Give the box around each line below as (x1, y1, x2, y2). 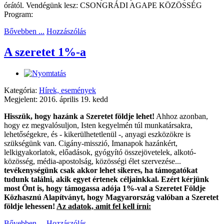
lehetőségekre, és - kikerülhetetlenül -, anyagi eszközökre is (4, 130, 190, 139)
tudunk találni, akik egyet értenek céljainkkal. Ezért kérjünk (4, 175, 209, 184)
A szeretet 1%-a (4, 45, 86, 59)
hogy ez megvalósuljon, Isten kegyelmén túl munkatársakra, (4, 121, 192, 130)
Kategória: (4, 86, 39, 95)
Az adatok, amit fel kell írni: (56, 202, 151, 211)
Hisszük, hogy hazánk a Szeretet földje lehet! (4, 112, 154, 121)
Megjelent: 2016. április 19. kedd (4, 95, 108, 104)
